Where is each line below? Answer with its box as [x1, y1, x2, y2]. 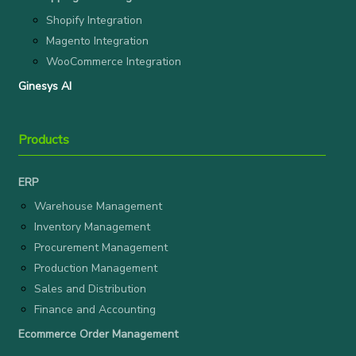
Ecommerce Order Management [18, 327, 178, 342]
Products [18, 131, 69, 149]
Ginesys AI [18, 79, 72, 94]
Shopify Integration [46, 13, 142, 28]
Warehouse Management [34, 199, 162, 214]
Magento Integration [46, 33, 149, 48]
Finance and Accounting [34, 302, 156, 317]
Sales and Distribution [34, 281, 146, 296]
